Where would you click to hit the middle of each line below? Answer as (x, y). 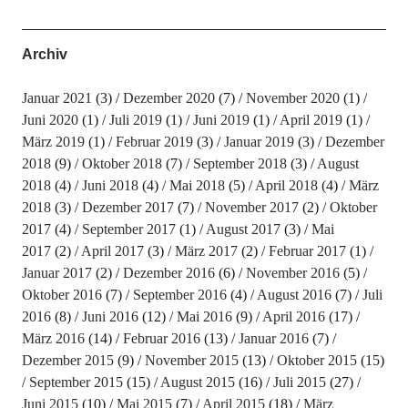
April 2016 (293, 316)
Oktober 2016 (61, 295)
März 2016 (53, 338)
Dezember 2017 (127, 207)
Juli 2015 (299, 382)
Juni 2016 (110, 316)
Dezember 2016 (168, 273)
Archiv (44, 54)
